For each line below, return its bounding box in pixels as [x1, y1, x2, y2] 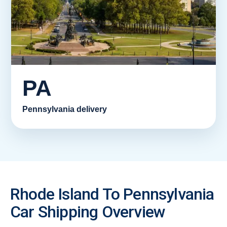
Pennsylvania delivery [22, 104, 107, 113]
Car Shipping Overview [10, 202, 166, 221]
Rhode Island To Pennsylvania [10, 184, 214, 204]
